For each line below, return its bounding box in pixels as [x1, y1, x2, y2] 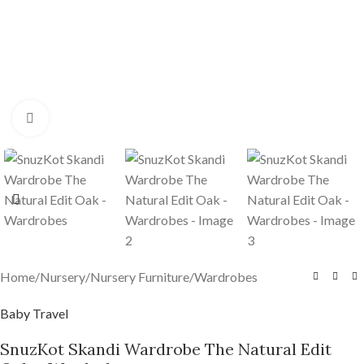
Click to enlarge [48, 110, 135, 125]
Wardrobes [194, 269, 258, 284]
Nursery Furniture [90, 269, 189, 284]
